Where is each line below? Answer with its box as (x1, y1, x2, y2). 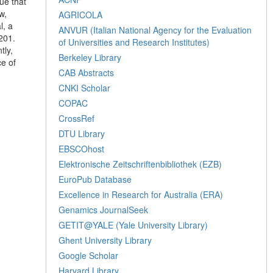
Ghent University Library (58, 234, 152, 247)
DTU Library (58, 127, 105, 140)
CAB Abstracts (58, 66, 115, 79)
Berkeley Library (58, 51, 122, 64)
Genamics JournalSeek (58, 204, 149, 216)
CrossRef (58, 112, 95, 125)
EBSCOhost (58, 143, 105, 155)
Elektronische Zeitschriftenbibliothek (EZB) (58, 158, 222, 171)
